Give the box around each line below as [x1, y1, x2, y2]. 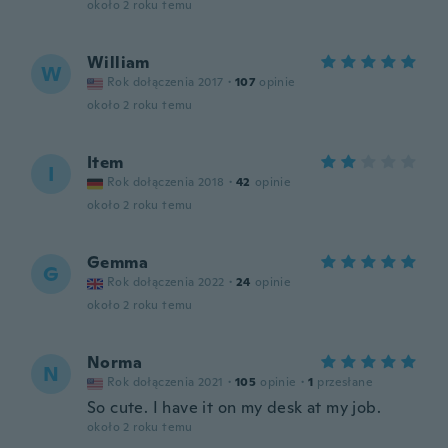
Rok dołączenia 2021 [107, 374, 224, 390]
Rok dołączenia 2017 [107, 74, 224, 90]
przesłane [317, 374, 374, 390]
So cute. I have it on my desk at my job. [87, 397, 381, 418]
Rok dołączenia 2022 [107, 274, 225, 290]
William [87, 52, 150, 73]
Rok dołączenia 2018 [107, 174, 225, 190]
